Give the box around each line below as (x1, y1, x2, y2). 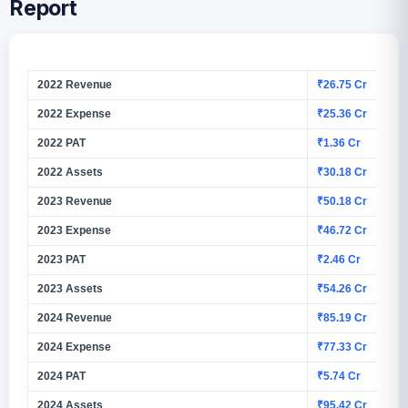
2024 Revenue (37, 311, 112, 324)
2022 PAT (37, 136, 86, 149)
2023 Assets (37, 281, 103, 295)
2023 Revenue (37, 194, 112, 208)
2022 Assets (37, 165, 103, 178)
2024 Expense (37, 340, 111, 353)
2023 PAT (37, 252, 86, 266)
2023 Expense (37, 223, 111, 237)
